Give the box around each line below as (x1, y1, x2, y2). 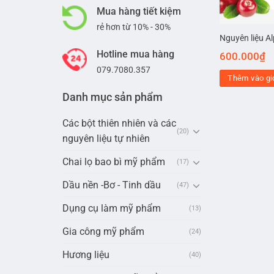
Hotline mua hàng (97, 48, 174, 61)
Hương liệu (62, 249, 109, 261)
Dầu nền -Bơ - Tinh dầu (62, 179, 161, 191)
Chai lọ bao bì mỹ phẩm (62, 156, 165, 168)
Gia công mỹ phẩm (62, 226, 144, 238)
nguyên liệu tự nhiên (62, 133, 150, 145)
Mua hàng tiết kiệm (97, 6, 181, 18)
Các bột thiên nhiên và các (62, 117, 176, 130)
